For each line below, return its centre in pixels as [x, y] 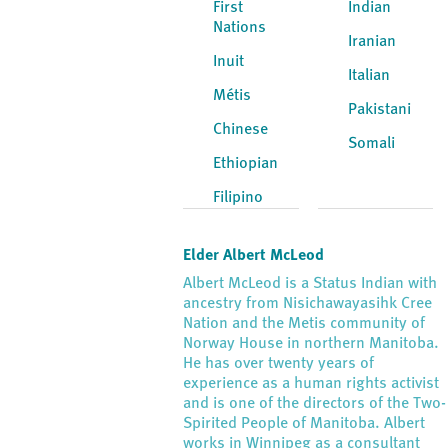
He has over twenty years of [279, 364]
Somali [371, 144]
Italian [368, 76]
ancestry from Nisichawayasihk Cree [308, 304]
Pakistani [379, 110]
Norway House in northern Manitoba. [311, 344]
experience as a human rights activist [311, 384]
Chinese [241, 130]
